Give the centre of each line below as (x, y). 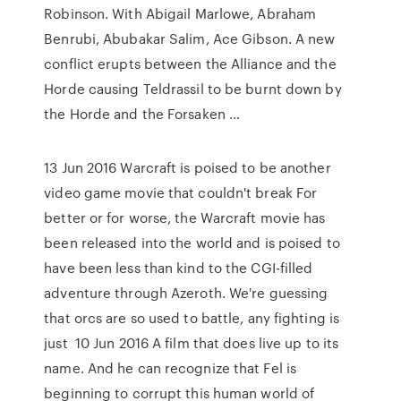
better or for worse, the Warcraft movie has (185, 218)
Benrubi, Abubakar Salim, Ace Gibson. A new (190, 38)
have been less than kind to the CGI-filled (179, 268)
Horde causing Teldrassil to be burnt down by (193, 89)
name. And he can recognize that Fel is (171, 368)
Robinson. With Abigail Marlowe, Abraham (180, 13)
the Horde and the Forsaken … (142, 114)
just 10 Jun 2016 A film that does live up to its (192, 343)
